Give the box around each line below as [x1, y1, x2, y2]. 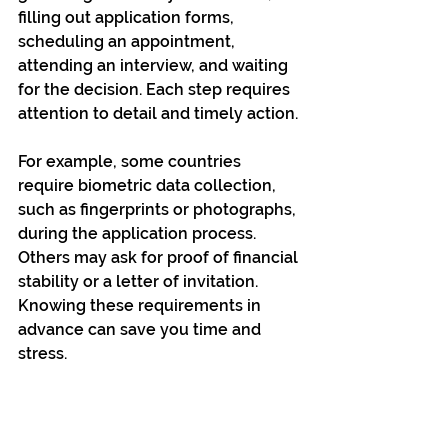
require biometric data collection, [18, 176, 280, 196]
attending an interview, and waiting [18, 56, 292, 76]
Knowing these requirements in [18, 296, 265, 316]
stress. [18, 344, 67, 364]
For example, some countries [18, 152, 245, 172]
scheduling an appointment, [18, 32, 239, 52]
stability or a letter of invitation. [18, 272, 262, 292]
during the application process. [18, 224, 260, 244]
